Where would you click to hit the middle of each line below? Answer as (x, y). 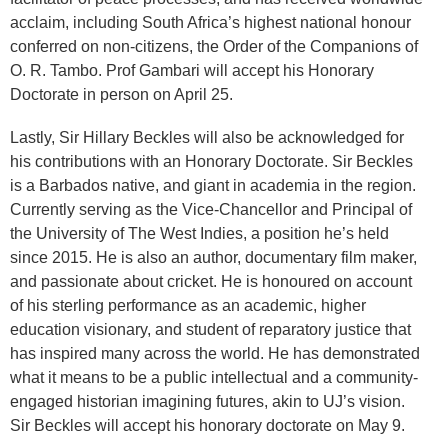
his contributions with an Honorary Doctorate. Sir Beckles (211, 162)
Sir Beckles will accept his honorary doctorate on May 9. (207, 426)
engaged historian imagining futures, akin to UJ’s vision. (207, 402)
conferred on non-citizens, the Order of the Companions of (214, 46)
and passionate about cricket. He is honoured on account (211, 282)
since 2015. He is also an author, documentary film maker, (213, 258)
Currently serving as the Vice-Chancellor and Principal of (211, 210)
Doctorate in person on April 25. (121, 94)
